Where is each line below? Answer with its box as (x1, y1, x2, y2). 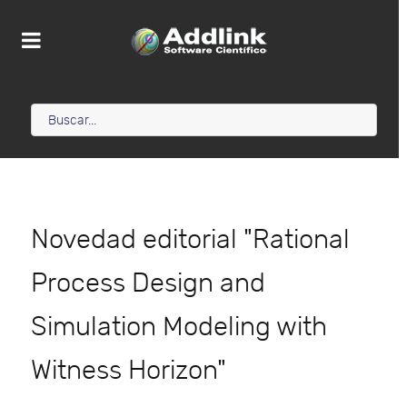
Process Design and (31, 268, 265, 300)
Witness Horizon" (31, 355, 226, 387)
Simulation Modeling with (31, 312, 327, 343)
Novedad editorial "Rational (31, 224, 350, 256)
